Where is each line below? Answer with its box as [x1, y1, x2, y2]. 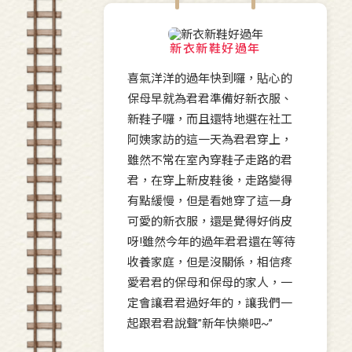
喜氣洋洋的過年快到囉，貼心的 [127, 71, 292, 86]
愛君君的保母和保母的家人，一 [127, 276, 292, 291]
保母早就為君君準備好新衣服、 [127, 92, 292, 107]
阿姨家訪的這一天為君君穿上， [127, 133, 292, 148]
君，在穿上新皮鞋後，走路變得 [127, 174, 292, 189]
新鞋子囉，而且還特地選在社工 [127, 112, 292, 127]
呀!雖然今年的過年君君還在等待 [127, 235, 295, 250]
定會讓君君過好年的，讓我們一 [127, 296, 292, 311]
